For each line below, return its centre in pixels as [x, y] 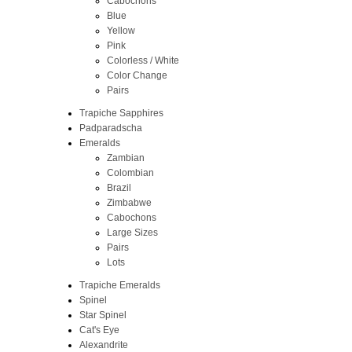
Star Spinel [103, 315]
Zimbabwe [129, 202]
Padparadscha [110, 128]
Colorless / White [143, 60]
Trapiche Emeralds [119, 285]
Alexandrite [103, 345]
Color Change [137, 75]
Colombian [130, 172]
